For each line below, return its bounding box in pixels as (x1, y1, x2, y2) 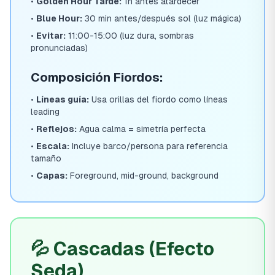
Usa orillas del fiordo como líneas (89, 95, 228, 104)
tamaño (31, 153, 61, 163)
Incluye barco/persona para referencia (69, 141, 228, 151)
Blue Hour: (36, 14, 82, 23)
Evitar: (36, 31, 66, 41)
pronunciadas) (31, 43, 88, 53)
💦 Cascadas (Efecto (31, 238, 214, 260)
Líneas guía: (36, 95, 89, 104)
